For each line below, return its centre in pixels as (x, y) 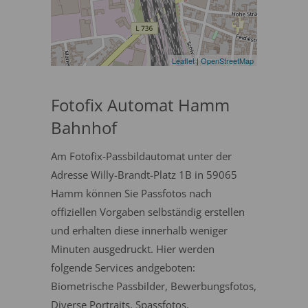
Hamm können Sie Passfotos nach (131, 193)
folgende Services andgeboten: (123, 267)
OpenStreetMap (227, 60)
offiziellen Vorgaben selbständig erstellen (148, 212)
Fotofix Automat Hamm (140, 105)
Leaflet (183, 60)
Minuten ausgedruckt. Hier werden (133, 249)
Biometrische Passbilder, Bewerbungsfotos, (154, 286)
